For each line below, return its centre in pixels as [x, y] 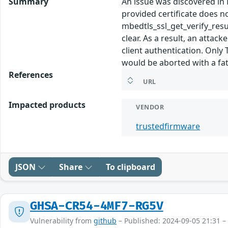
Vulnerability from [62, 220]
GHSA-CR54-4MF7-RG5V [97, 206]
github [105, 220]
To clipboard [131, 167]
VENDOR [150, 107]
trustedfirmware [168, 126]
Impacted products [47, 105]
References [31, 75]
